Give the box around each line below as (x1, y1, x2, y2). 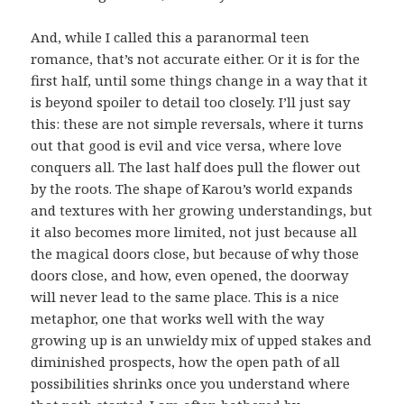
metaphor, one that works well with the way (31, 309, 325, 328)
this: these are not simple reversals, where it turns (31, 115, 364, 133)
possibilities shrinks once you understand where (31, 374, 351, 393)
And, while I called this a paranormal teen (31, 28, 310, 47)
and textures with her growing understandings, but (31, 201, 373, 220)
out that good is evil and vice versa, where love (31, 136, 343, 155)
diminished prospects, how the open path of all (31, 353, 341, 372)
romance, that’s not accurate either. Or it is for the (31, 50, 361, 69)
